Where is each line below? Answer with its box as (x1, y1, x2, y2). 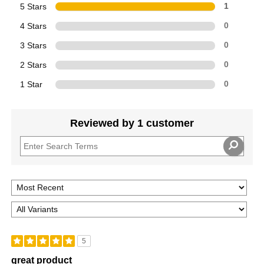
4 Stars (20, 21, 47, 31)
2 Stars (20, 60, 47, 70)
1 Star (20, 79, 43, 89)
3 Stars (20, 40, 47, 50)
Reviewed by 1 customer (70, 117, 194, 129)
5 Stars (20, 1, 47, 11)
